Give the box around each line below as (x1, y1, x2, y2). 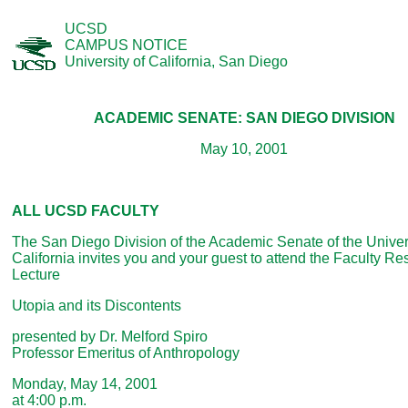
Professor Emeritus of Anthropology (12, 345, 240, 361)
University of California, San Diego (65, 54, 288, 69)
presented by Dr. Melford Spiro (12, 329, 208, 344)
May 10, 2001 (200, 141, 288, 157)
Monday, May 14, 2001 (12, 376, 158, 392)
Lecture (12, 267, 60, 282)
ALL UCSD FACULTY (12, 203, 159, 219)
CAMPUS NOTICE (65, 37, 188, 53)
